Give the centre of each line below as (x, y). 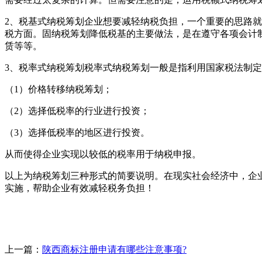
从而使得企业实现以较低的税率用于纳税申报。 (103, 154)
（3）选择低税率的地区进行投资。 (77, 132)
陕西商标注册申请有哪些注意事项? (114, 249)
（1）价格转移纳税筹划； (58, 89)
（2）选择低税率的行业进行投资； (77, 111)
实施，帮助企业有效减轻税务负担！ (80, 188)
